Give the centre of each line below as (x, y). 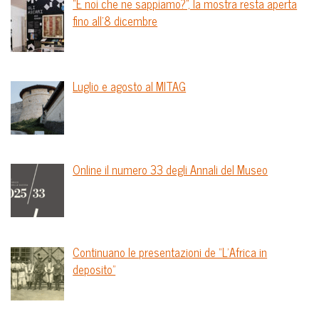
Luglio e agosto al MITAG (130, 87)
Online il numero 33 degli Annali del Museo (171, 169)
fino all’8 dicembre (115, 21)
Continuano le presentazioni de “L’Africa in (170, 252)
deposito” (94, 269)
